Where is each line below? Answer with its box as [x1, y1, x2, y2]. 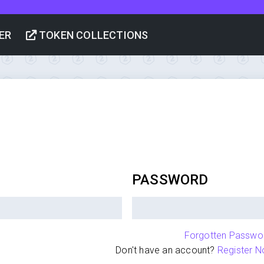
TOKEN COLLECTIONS [36, 29, 148, 41]
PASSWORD [131, 171, 209, 188]
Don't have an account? [115, 245, 217, 256]
